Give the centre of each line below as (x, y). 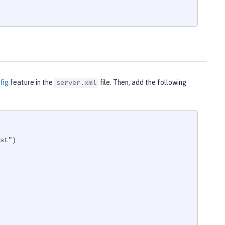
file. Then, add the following (142, 83)
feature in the (31, 83)
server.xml (76, 83)
